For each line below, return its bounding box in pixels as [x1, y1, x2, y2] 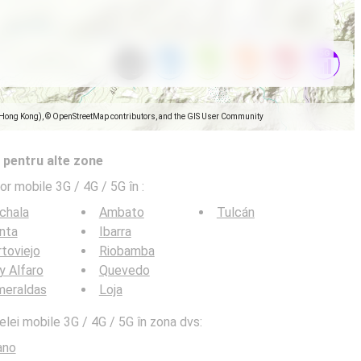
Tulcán [216, 205, 255, 220]
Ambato [98, 205, 144, 220]
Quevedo [98, 263, 150, 278]
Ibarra [98, 224, 131, 239]
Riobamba [98, 243, 155, 259]
